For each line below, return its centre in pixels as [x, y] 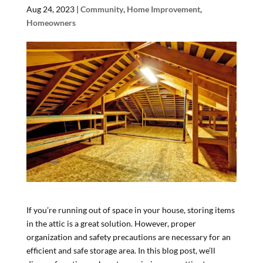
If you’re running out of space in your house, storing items [130, 210]
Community [102, 9]
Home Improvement [163, 9]
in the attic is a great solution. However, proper [111, 223]
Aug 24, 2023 [50, 9]
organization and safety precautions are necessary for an [128, 237]
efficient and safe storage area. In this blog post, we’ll [121, 250]
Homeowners [51, 23]
